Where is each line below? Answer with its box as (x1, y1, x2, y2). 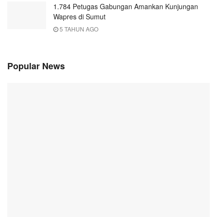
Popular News (7, 59, 65, 72)
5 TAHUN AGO (58, 24, 98, 33)
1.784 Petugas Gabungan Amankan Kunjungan (53, 1, 198, 11)
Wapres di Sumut (53, 11, 106, 21)
